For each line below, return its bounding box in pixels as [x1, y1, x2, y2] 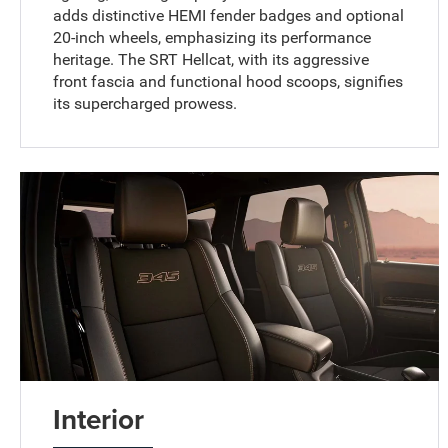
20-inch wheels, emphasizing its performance [53, 27, 372, 47]
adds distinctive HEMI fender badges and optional [53, 5, 405, 25]
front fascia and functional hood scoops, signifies [53, 71, 404, 91]
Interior [53, 398, 145, 439]
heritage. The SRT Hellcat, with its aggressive [53, 49, 370, 69]
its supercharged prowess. [53, 93, 238, 113]
